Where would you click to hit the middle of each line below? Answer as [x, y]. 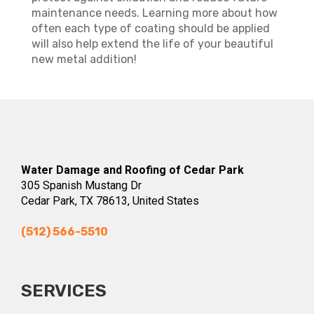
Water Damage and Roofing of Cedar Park [132, 170]
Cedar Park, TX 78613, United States [110, 201]
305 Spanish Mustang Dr [81, 185]
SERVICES [64, 291]
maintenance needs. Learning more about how [154, 13]
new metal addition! [84, 59]
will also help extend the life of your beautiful [152, 44]
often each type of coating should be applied [150, 28]
